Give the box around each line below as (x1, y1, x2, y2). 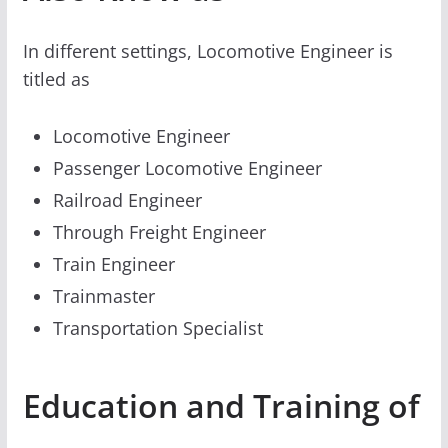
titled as (22, 66, 90, 91)
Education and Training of (22, 383, 420, 427)
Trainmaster (52, 283, 155, 308)
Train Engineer (52, 251, 175, 276)
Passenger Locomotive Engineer (52, 155, 322, 180)
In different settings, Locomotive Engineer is (22, 38, 393, 63)
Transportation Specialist (52, 315, 263, 340)
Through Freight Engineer (52, 219, 266, 244)
